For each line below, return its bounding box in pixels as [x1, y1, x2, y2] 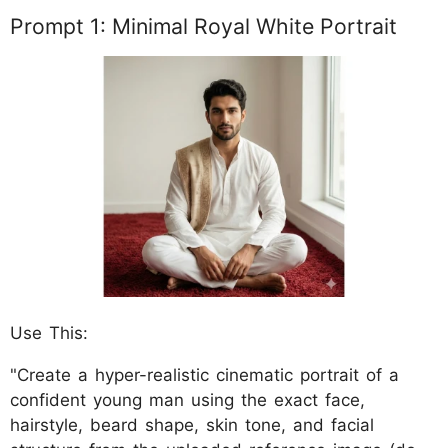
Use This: [10, 323, 88, 344]
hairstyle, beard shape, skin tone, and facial [10, 415, 374, 436]
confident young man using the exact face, [10, 390, 365, 411]
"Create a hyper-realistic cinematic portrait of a [10, 365, 399, 386]
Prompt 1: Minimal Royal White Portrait [10, 13, 397, 40]
